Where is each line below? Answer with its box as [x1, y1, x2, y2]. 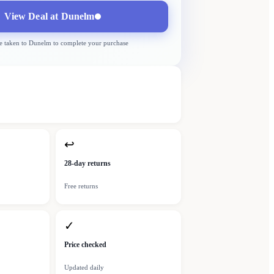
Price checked [64, 240, 106, 250]
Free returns [64, 182, 98, 190]
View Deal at [4, 11, 61, 22]
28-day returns [64, 159, 111, 168]
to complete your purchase [51, 39, 128, 47]
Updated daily [64, 264, 104, 272]
